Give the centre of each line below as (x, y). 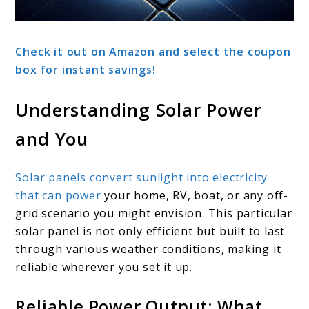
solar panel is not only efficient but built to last (150, 231)
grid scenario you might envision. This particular (154, 213)
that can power (58, 195)
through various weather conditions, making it (148, 249)
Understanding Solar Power (139, 109)
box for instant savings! (86, 69)
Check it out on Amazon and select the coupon (153, 51)
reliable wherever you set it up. (104, 267)
